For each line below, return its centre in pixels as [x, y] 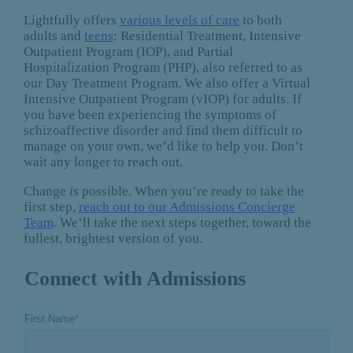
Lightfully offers [71, 20]
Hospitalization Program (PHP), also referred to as [163, 67]
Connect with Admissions [135, 278]
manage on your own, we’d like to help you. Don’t [163, 146]
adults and [54, 35]
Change [46, 191]
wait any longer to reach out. [104, 162]
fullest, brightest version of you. [113, 238]
